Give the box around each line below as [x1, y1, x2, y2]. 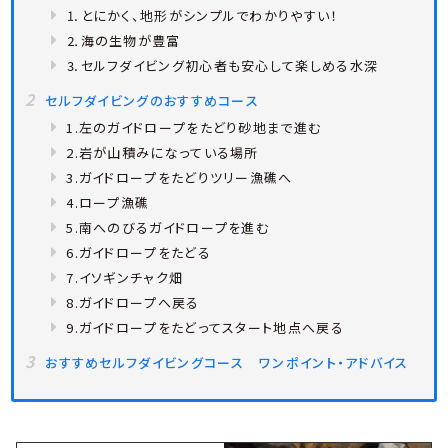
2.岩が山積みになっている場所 [66, 142, 259, 162]
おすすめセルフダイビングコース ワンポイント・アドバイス [45, 352, 409, 372]
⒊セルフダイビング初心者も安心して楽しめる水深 [66, 55, 379, 75]
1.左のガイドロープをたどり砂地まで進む [66, 117, 322, 137]
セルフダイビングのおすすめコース [45, 90, 259, 110]
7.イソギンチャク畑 [66, 267, 184, 287]
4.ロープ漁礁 [66, 192, 150, 212]
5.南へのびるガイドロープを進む [66, 217, 269, 237]
